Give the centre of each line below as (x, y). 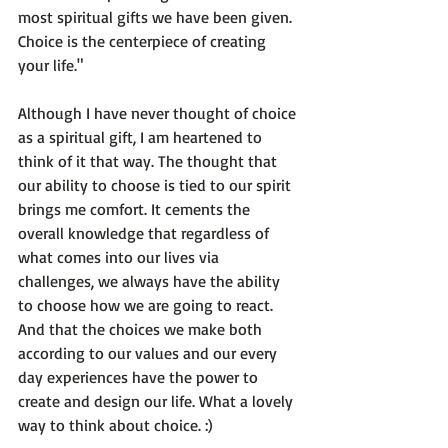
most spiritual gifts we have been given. (157, 17)
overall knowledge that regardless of (145, 233)
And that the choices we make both (142, 329)
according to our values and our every (149, 353)
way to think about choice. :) (115, 425)
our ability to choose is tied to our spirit (156, 185)
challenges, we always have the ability (151, 281)
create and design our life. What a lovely (157, 401)
